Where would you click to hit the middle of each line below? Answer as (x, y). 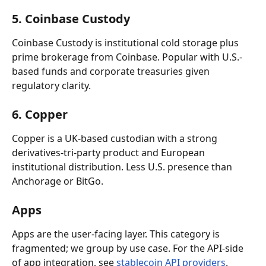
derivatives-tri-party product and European (110, 153)
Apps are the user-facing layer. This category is (117, 234)
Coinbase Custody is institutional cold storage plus (126, 43)
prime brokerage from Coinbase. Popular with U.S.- (127, 57)
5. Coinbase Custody (71, 19)
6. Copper (40, 114)
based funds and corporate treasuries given (112, 71)
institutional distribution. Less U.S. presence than (123, 167)
